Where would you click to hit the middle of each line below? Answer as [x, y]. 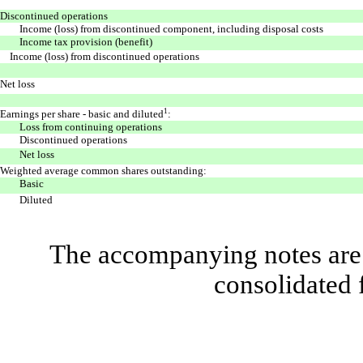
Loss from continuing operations [91, 126]
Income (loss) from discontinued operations [105, 56]
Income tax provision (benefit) [86, 41]
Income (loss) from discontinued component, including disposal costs [171, 28]
